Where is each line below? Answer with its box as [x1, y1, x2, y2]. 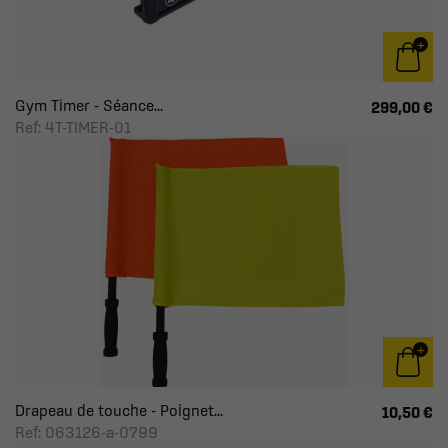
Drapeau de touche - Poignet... [15, 401, 223, 419]
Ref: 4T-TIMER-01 [15, 118, 131, 136]
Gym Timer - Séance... [15, 96, 163, 114]
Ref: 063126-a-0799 [15, 423, 158, 441]
